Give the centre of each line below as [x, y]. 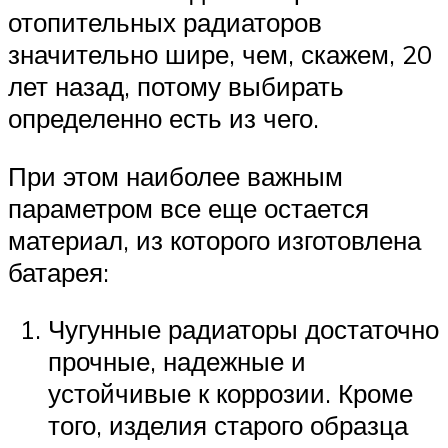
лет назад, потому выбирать [176, 86]
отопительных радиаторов [165, 22]
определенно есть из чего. [163, 118]
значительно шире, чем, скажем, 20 [220, 54]
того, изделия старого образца [228, 425]
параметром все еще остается [188, 207]
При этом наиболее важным [175, 175]
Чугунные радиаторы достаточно [243, 329]
